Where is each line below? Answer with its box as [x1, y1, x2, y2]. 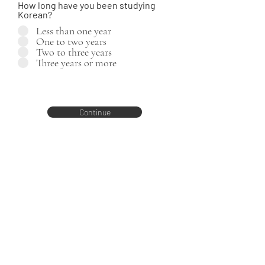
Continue [79, 107, 111, 117]
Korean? [18, 9, 52, 20]
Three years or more [36, 56, 117, 69]
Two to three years [36, 46, 112, 59]
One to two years [36, 35, 106, 48]
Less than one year [36, 24, 111, 37]
